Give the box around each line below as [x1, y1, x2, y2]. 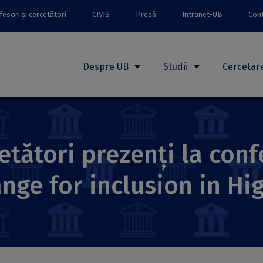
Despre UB [83, 61, 129, 72]
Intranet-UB [182, 10, 222, 19]
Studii [163, 61, 188, 72]
